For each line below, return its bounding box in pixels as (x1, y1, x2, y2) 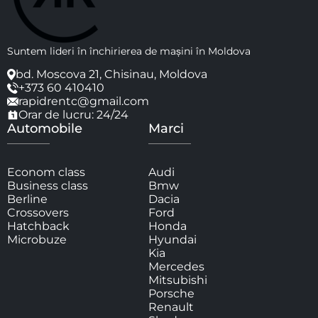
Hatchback (7, 219, 70, 234)
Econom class (7, 165, 85, 180)
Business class (7, 179, 88, 193)
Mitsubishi (148, 273, 207, 287)
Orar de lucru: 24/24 (18, 108, 128, 122)
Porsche (148, 287, 194, 301)
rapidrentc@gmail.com (18, 94, 149, 109)
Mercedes (148, 260, 204, 274)
